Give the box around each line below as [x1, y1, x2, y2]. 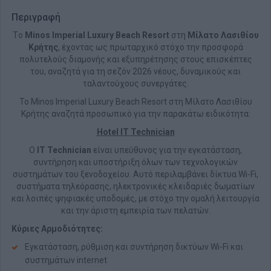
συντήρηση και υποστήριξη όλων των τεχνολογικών [33, 157, 238, 167]
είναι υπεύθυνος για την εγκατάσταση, [91, 145, 242, 155]
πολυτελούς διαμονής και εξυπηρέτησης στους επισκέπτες [19, 54, 252, 64]
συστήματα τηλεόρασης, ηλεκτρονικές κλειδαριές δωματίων [16, 181, 255, 191]
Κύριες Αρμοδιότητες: [11, 224, 105, 233]
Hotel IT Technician [96, 127, 175, 137]
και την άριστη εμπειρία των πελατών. [60, 206, 211, 215]
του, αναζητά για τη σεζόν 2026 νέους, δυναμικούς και [30, 67, 241, 76]
